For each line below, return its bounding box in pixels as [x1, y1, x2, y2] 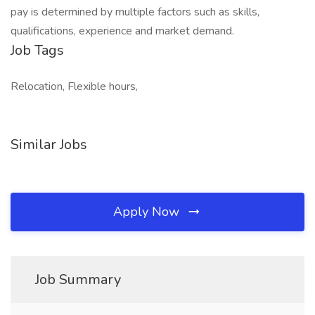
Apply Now [113, 203, 183, 220]
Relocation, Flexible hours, [11, 79, 138, 94]
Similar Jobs [11, 135, 87, 154]
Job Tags [11, 41, 64, 60]
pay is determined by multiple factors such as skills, [11, 4, 259, 20]
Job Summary [35, 270, 121, 289]
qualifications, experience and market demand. [11, 23, 234, 39]
